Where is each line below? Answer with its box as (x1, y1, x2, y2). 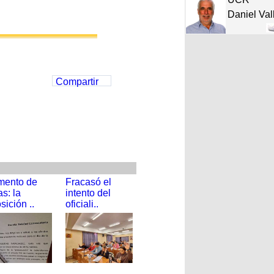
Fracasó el (65, 177, 111, 187)
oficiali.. (65, 199, 98, 209)
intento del (65, 188, 111, 198)
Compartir (56, 76, 98, 87)
